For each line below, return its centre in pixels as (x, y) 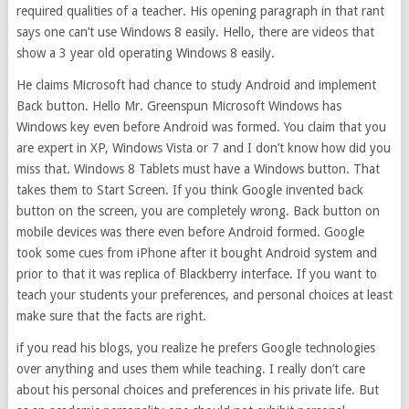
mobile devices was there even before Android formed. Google (190, 232)
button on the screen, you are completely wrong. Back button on (198, 211)
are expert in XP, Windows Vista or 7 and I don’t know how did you (203, 148)
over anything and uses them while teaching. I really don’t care (190, 369)
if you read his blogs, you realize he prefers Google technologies (195, 348)
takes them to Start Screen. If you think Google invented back (189, 190)
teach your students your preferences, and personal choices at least (204, 295)
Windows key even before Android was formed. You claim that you (201, 127)
